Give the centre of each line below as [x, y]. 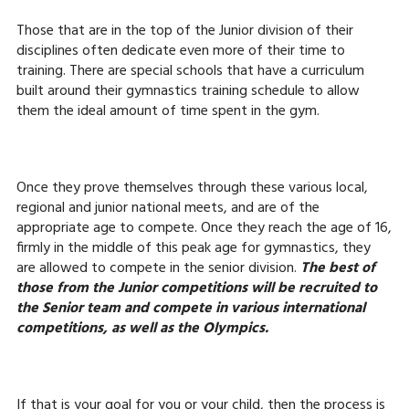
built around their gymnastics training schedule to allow [188, 91]
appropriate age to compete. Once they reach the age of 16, [204, 228]
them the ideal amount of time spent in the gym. [168, 111]
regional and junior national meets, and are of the [168, 208]
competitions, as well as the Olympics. [142, 329]
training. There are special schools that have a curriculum [190, 71]
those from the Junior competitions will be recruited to [196, 288]
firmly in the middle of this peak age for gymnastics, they [193, 248]
